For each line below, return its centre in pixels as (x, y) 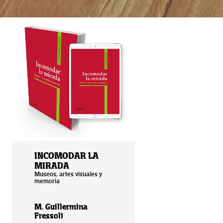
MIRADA (52, 165)
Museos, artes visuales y (68, 174)
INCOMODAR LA (66, 155)
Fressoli (49, 216)
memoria (47, 181)
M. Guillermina (61, 207)
